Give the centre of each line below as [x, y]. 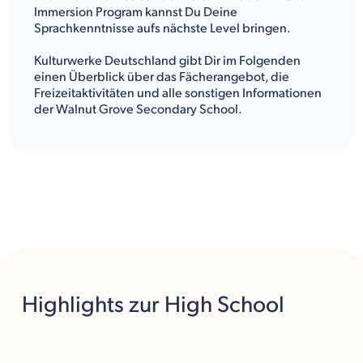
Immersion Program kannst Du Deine [136, 12]
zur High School [207, 305]
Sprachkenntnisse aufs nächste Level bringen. [162, 28]
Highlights [75, 305]
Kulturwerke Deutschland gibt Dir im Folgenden [167, 61]
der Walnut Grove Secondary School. [138, 109]
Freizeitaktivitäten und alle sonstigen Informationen [178, 93]
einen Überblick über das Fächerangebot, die [162, 77]
